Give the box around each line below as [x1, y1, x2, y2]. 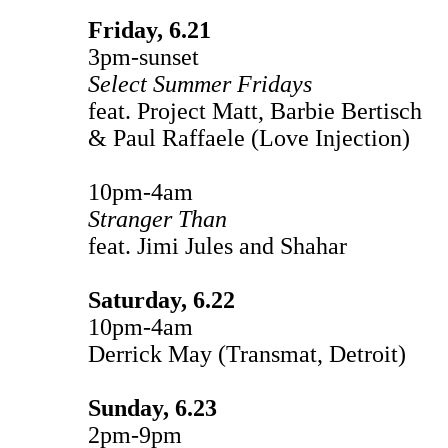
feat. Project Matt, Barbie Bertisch [88, 97, 428, 124]
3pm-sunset [88, 43, 199, 70]
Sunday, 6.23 [88, 394, 217, 421]
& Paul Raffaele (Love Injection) [88, 124, 410, 151]
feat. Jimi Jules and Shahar [88, 232, 347, 259]
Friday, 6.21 [88, 16, 211, 43]
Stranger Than [88, 205, 227, 232]
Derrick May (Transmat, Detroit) [88, 340, 406, 367]
